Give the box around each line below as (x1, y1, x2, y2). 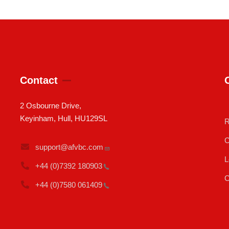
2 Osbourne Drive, (19, 101, 81, 110)
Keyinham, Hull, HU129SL (19, 113, 107, 123)
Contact (19, 74, 58, 86)
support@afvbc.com (35, 142, 103, 151)
